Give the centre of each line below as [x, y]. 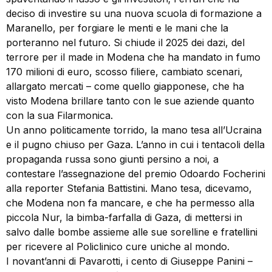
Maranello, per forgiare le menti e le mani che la [117, 28]
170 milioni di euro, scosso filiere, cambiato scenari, [124, 71]
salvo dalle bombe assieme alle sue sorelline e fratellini [132, 232]
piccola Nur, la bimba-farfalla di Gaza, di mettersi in [124, 217]
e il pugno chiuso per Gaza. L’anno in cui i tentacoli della [135, 144]
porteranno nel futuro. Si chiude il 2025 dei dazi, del [125, 42]
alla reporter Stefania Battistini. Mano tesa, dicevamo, [129, 188]
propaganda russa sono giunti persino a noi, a [112, 159]
